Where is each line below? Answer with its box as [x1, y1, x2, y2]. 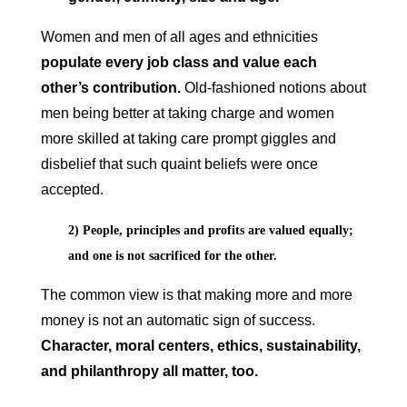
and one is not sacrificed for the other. [67, 249, 277, 263]
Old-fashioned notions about [180, 80, 366, 96]
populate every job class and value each [40, 55, 317, 71]
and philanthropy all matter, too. [40, 363, 258, 380]
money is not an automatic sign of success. [40, 313, 315, 329]
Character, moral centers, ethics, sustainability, [40, 338, 361, 354]
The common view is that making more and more [40, 287, 352, 303]
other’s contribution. [40, 80, 181, 96]
